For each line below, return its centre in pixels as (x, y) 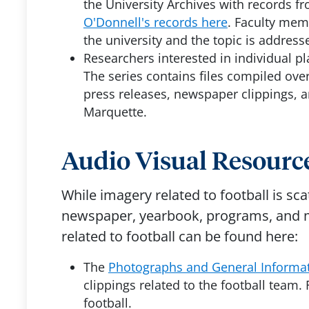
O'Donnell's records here (155, 22)
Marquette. (115, 112)
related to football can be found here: (179, 236)
